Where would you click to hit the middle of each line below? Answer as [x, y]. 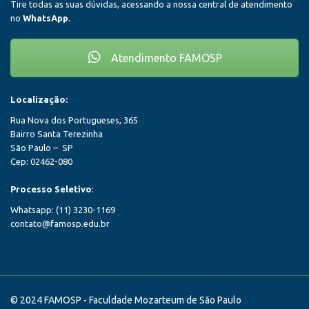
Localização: [39, 99]
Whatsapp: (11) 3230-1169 [63, 210]
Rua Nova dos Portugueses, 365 [74, 120]
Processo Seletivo [51, 189]
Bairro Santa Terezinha [57, 134]
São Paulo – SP [42, 148]
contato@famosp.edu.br [60, 223]
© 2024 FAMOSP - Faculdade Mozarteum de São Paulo [126, 300]
